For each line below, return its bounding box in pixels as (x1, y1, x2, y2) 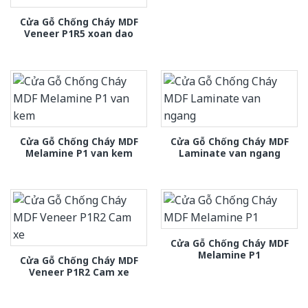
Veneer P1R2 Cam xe (28, 265, 129, 279)
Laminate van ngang (178, 146, 280, 159)
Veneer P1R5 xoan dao (24, 27, 133, 41)
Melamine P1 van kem (25, 146, 133, 159)
